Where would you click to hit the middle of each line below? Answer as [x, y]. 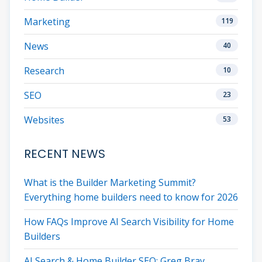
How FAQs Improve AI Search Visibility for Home [129, 222]
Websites [44, 120]
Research [44, 71]
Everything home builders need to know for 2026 [131, 197]
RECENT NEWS [65, 154]
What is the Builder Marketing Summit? [110, 183]
